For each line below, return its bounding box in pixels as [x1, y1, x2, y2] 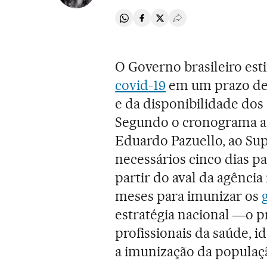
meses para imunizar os [115, 188, 262, 205]
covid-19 [115, 77, 166, 94]
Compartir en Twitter [159, 17, 244, 29]
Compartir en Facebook [141, 17, 238, 29]
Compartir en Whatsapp [123, 17, 222, 29]
